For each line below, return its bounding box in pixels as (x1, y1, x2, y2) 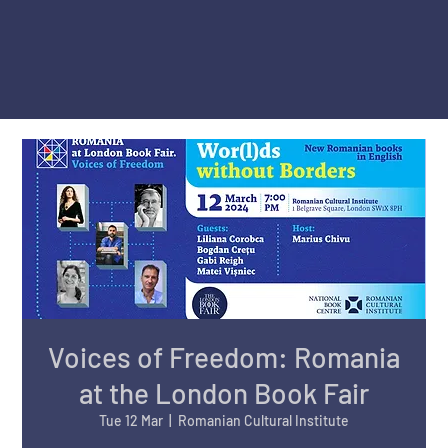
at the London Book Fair (79, 376, 369, 411)
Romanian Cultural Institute (178, 412, 349, 430)
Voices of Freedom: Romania (48, 340, 400, 375)
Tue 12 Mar (99, 412, 163, 430)
